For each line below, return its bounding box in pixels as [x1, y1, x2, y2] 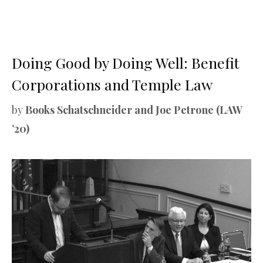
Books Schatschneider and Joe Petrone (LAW [25, 102, 242, 117]
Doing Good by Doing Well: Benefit [12, 52, 240, 72]
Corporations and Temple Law [12, 74, 213, 94]
